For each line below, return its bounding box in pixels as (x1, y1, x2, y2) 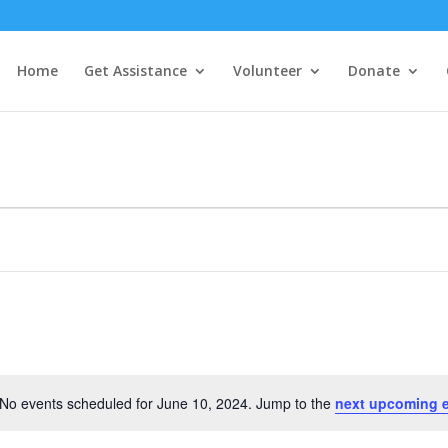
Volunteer (232, 61, 302, 80)
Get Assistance (83, 61, 187, 80)
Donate (347, 61, 400, 80)
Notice (226, 402, 267, 423)
